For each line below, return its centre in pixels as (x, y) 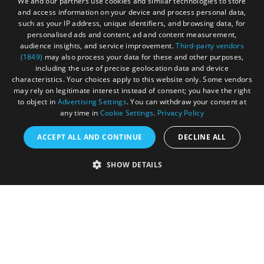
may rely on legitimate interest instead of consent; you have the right (132, 90)
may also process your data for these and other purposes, (143, 57)
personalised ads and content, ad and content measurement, (132, 34)
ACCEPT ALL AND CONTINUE (90, 137)
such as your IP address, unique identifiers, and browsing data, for (132, 23)
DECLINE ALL (202, 137)
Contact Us (42, 227)
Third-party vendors (210, 46)
